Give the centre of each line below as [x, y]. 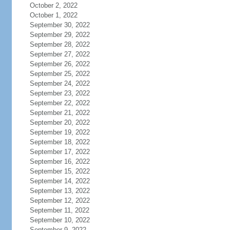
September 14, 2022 [60, 181]
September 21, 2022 [60, 113]
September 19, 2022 [60, 132]
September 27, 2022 [60, 54]
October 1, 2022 [53, 15]
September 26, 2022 [60, 64]
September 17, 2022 [60, 152]
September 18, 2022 [60, 142]
